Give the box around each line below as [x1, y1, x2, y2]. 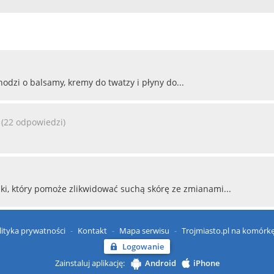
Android [144, 257, 176, 268]
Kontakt [77, 225, 107, 236]
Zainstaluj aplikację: [54, 257, 125, 268]
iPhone [193, 257, 220, 268]
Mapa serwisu [119, 225, 169, 236]
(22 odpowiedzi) [1, 116, 65, 128]
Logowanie [122, 241, 164, 252]
